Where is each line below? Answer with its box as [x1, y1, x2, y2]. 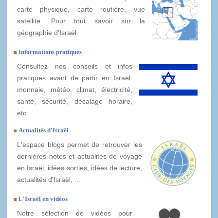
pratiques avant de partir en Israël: [17, 74, 132, 82]
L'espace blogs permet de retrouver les [17, 141, 142, 149]
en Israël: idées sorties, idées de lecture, [17, 164, 142, 172]
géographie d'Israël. [17, 29, 78, 37]
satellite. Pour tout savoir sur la [17, 17, 145, 25]
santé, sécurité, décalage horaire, [17, 97, 132, 106]
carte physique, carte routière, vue [17, 5, 145, 14]
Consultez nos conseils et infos [17, 62, 132, 71]
